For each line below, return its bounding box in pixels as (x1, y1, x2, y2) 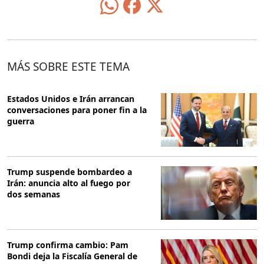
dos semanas (7, 188, 60, 200)
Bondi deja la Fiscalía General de (7, 250, 137, 262)
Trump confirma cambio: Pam (7, 239, 128, 251)
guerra (7, 115, 34, 127)
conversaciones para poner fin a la (7, 104, 147, 115)
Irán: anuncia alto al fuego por (7, 177, 130, 189)
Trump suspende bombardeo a (7, 166, 132, 177)
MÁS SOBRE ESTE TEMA (7, 58, 130, 74)
